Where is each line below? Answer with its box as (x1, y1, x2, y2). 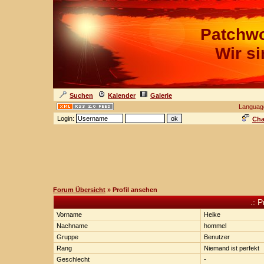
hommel (204, 222, 226, 229)
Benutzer (204, 233, 230, 240)
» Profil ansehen (105, 186, 157, 193)
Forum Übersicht (53, 186, 105, 193)
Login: (55, 115, 76, 122)
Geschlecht (57, 256, 90, 263)
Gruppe (57, 233, 78, 240)
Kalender (108, 92, 136, 99)
